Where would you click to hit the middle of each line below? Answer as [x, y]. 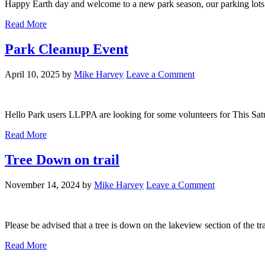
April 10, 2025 [32, 74]
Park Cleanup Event [67, 49]
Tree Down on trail [62, 159]
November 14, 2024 [42, 185]
